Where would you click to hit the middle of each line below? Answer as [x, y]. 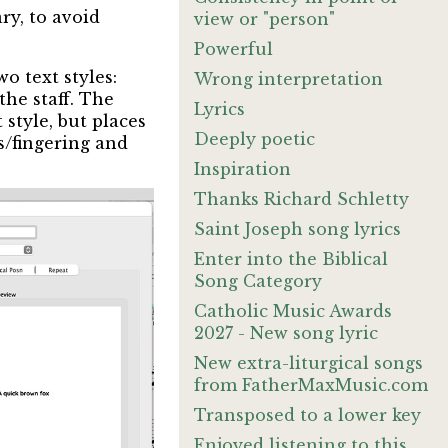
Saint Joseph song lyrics [298, 229]
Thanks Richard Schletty [302, 199]
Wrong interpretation [289, 79]
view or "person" [265, 19]
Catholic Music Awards [293, 311]
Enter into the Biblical [291, 259]
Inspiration [243, 169]
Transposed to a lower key [308, 415]
